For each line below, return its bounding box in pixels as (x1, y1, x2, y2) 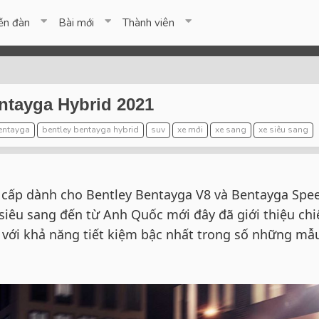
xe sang (215, 124, 246, 135)
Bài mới (58, 16, 95, 30)
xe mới (177, 124, 203, 135)
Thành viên (122, 16, 175, 30)
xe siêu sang (258, 124, 308, 135)
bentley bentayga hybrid (42, 124, 139, 135)
